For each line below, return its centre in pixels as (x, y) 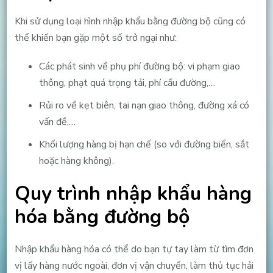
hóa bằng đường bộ (102, 216)
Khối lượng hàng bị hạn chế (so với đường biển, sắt (144, 144)
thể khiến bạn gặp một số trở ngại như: (95, 37)
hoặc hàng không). (76, 161)
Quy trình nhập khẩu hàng (133, 193)
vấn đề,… (57, 122)
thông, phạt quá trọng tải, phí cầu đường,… (127, 83)
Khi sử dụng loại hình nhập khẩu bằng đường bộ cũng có (130, 21)
